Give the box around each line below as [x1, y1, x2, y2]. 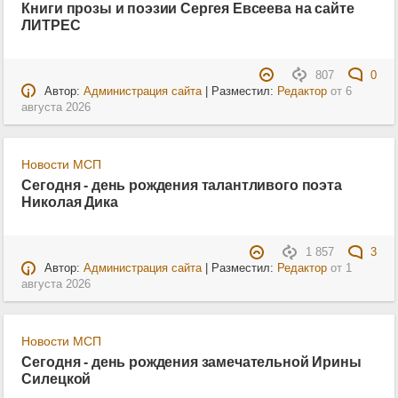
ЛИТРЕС [21, 16, 81, 33]
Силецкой [21, 370, 92, 387]
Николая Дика [21, 194, 118, 211]
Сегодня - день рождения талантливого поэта [21, 177, 342, 194]
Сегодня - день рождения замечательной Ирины [21, 354, 362, 370]
